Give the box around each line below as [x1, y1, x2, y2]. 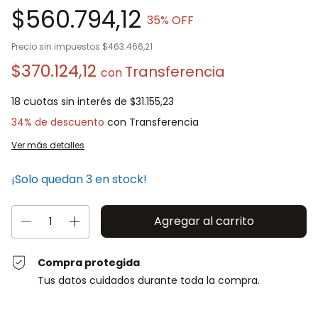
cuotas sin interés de [23, 94, 130, 109]
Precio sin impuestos [11, 40, 102, 53]
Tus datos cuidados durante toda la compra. [38, 273, 261, 287]
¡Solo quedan [11, 171, 86, 187]
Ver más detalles [11, 139, 84, 151]
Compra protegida [38, 256, 141, 270]
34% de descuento [11, 115, 104, 129]
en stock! [92, 171, 147, 187]
